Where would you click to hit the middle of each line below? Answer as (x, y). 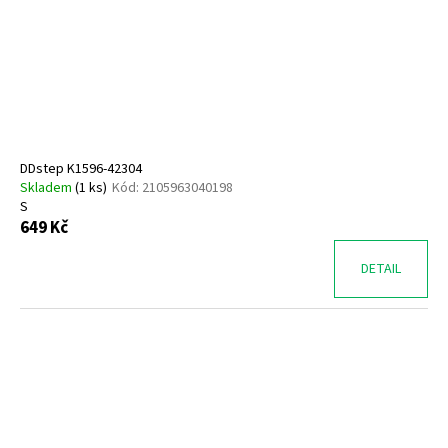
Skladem (47, 188)
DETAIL (381, 269)
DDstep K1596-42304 (81, 169)
